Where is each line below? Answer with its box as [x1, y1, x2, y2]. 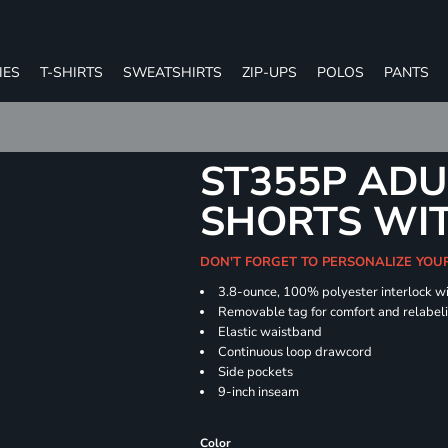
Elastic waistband [218, 323, 323, 341]
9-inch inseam [218, 383, 300, 401]
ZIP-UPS [242, 62, 297, 82]
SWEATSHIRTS [123, 62, 222, 82]
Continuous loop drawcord [218, 343, 373, 361]
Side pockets [218, 363, 294, 381]
